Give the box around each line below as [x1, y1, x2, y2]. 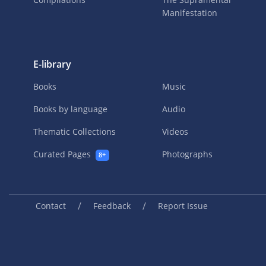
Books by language [33, 103, 107, 115]
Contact [36, 200, 66, 212]
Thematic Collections [33, 126, 116, 138]
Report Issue [158, 200, 208, 212]
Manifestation [162, 7, 218, 19]
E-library [33, 58, 71, 71]
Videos [162, 126, 189, 138]
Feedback [93, 200, 131, 212]
